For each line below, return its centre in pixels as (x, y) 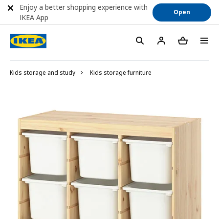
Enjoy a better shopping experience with (84, 7)
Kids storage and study (43, 73)
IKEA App (34, 17)
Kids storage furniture (121, 73)
